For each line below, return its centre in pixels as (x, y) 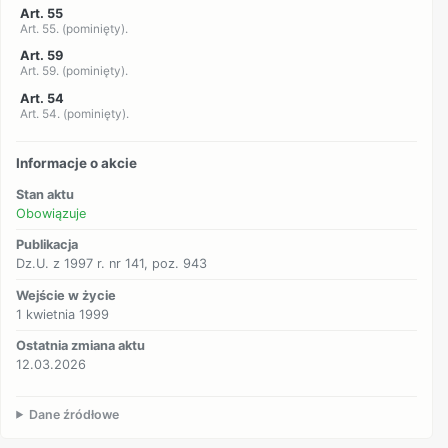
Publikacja (47, 245)
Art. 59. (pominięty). (73, 71)
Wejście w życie (66, 295)
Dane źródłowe (74, 414)
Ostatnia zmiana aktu (81, 346)
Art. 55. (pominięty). (73, 28)
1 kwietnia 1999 (63, 314)
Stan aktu (45, 194)
